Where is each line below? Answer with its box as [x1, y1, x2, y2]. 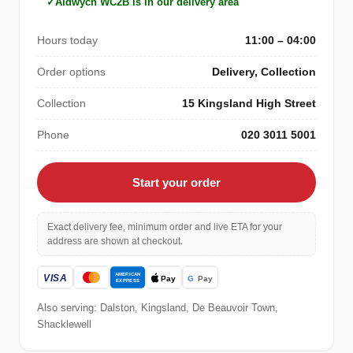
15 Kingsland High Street [182, 97, 316, 110]
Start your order [132, 176, 221, 190]
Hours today [37, 34, 98, 47]
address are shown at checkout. [47, 236, 183, 247]
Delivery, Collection [212, 65, 316, 79]
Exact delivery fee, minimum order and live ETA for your [47, 221, 282, 233]
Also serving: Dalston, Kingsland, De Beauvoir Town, [37, 303, 278, 314]
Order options [37, 65, 106, 79]
